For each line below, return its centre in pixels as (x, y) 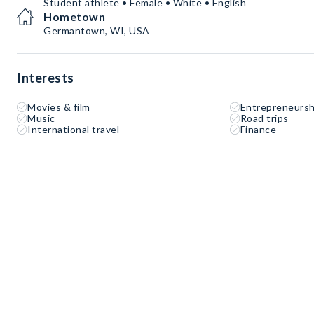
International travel (73, 130)
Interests (46, 78)
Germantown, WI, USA (97, 31)
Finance (258, 130)
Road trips (264, 118)
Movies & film (59, 107)
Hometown (74, 17)
